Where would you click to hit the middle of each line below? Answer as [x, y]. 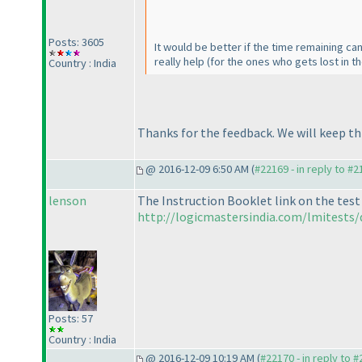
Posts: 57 [71, 318]
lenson [67, 201]
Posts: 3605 [76, 42]
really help [181, 62]
